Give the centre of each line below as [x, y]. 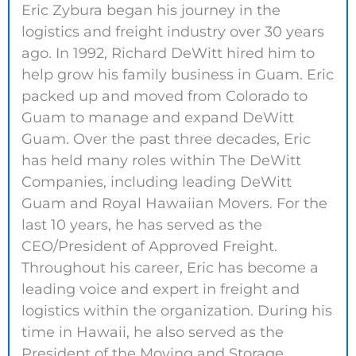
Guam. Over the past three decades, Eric [166, 139]
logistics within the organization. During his [177, 311]
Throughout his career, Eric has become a [170, 268]
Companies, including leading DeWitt [157, 182]
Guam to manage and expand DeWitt [158, 118]
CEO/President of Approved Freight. [149, 247]
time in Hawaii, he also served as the [153, 333]
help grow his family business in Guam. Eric [178, 75]
